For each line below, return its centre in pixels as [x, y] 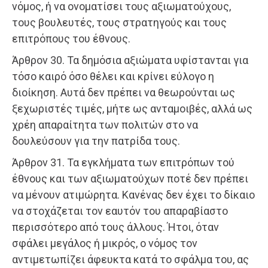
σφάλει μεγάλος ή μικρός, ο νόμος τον [105, 243]
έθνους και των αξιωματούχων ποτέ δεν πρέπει [130, 179]
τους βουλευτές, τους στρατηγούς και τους [119, 23]
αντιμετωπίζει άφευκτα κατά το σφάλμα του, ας [130, 260]
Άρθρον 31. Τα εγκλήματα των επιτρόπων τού [123, 163]
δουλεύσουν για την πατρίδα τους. [96, 141]
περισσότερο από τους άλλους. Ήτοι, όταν [115, 227]
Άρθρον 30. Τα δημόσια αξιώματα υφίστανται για [130, 60]
